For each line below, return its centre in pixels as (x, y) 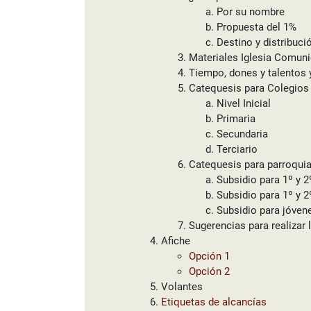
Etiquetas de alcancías (214, 302)
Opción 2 (209, 271)
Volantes (182, 287)
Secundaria (242, 134)
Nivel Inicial (244, 103)
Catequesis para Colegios (249, 88)
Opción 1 (209, 256)
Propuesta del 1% (257, 27)
